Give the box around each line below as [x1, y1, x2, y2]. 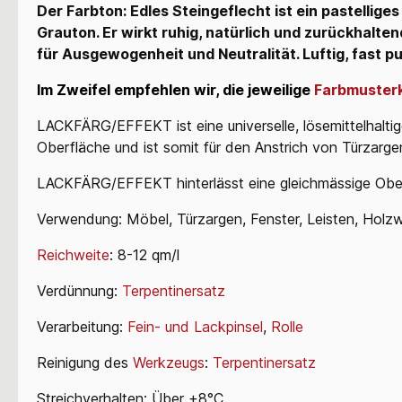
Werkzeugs [133, 353, 205, 371]
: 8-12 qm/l [109, 245, 184, 264]
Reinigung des [37, 353, 133, 371]
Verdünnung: [37, 281, 122, 300]
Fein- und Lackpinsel [127, 317, 263, 336]
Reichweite [37, 245, 109, 264]
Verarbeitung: [37, 317, 127, 336]
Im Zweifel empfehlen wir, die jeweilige [37, 80, 310, 99]
